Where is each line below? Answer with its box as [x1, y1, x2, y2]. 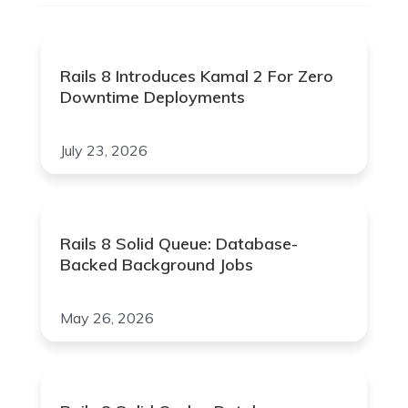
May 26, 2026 [60, 309, 155, 328]
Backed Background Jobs [60, 254, 254, 276]
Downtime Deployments [60, 87, 246, 108]
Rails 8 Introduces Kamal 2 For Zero [60, 66, 334, 87]
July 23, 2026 [60, 141, 148, 160]
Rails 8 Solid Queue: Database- [60, 233, 299, 255]
